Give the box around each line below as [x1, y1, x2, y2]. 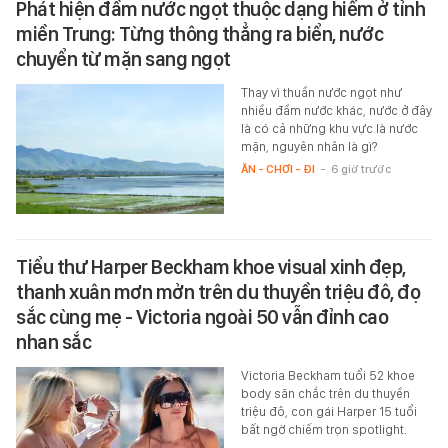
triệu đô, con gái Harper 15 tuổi [240, 403, 417, 419]
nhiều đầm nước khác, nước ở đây [240, 102, 432, 118]
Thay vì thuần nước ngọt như [240, 84, 402, 100]
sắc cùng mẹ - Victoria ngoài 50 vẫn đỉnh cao [16, 304, 388, 329]
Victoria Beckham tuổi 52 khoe [240, 367, 415, 383]
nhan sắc [16, 329, 91, 354]
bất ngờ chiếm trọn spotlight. [240, 421, 407, 437]
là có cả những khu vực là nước [240, 120, 418, 136]
